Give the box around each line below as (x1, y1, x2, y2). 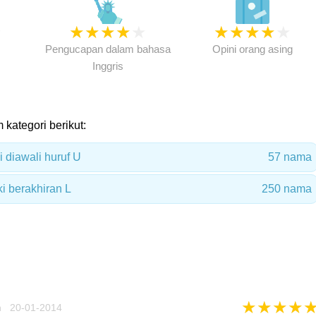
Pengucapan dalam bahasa (44, 43, 171, 55)
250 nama (261, 183, 312, 195)
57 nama (267, 151, 312, 163)
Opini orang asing (212, 43, 293, 55)
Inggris (92, 60, 123, 72)
